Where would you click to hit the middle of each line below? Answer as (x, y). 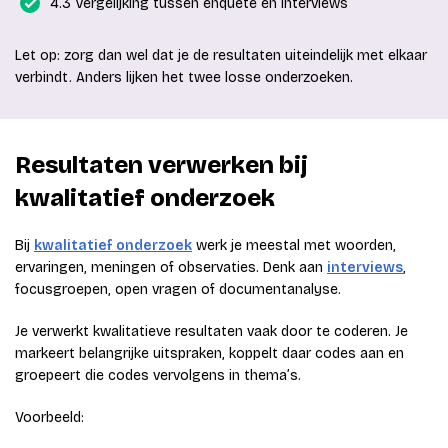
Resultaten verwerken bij (161, 165)
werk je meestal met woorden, (294, 246)
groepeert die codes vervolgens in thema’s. (158, 376)
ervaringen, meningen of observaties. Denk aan (171, 268)
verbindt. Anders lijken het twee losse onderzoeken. (184, 78)
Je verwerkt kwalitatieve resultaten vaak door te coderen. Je (211, 332)
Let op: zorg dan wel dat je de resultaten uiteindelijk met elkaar (221, 56)
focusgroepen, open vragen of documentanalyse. (178, 290)
